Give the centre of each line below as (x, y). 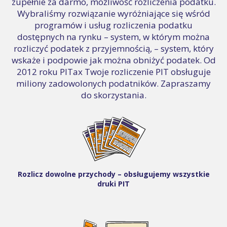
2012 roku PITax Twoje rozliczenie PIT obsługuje (113, 71)
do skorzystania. (113, 95)
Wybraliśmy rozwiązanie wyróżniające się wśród (113, 13)
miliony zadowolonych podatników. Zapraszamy (113, 83)
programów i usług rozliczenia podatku (113, 25)
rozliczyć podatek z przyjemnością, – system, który (113, 48)
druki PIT (113, 183)
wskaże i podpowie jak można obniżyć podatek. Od (113, 60)
